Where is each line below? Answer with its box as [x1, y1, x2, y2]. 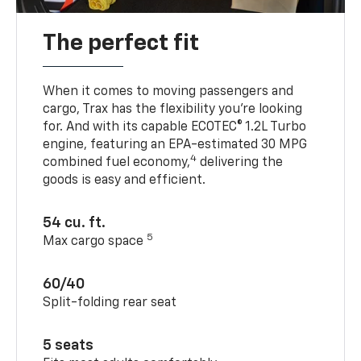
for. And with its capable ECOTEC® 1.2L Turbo [43, 120, 307, 134]
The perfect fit [43, 31, 200, 55]
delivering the [197, 156, 284, 169]
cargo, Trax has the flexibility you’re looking [43, 102, 303, 116]
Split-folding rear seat [43, 296, 177, 309]
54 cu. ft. [43, 215, 106, 230]
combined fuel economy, [43, 156, 191, 169]
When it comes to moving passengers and [43, 85, 294, 98]
